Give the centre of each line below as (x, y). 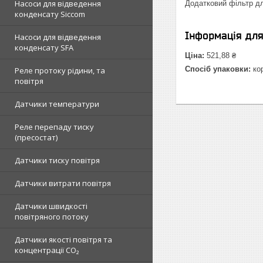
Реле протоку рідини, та (60, 70)
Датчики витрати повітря (63, 183)
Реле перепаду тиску (54, 127)
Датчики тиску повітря (57, 160)
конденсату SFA (44, 48)
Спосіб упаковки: (218, 69)
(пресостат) (36, 137)
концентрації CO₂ (47, 250)
